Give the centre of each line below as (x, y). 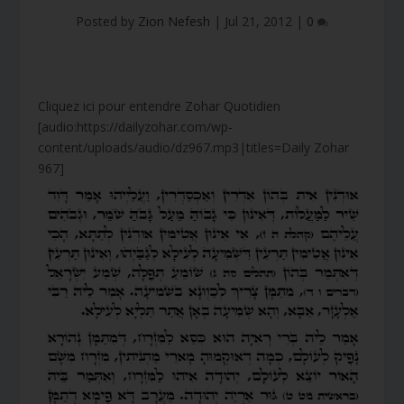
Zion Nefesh (174, 21)
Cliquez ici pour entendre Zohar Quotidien (160, 106)
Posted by (107, 21)
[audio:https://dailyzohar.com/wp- (136, 127)
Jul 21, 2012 (258, 21)
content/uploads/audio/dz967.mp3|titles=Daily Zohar (194, 147)
